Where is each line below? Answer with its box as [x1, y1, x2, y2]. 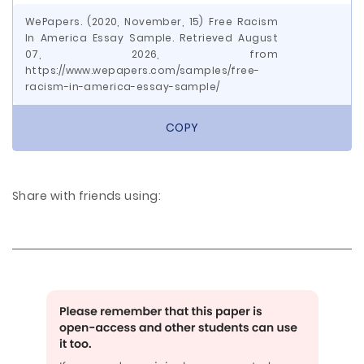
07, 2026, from [25, 47, 278, 61]
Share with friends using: [12, 188, 161, 204]
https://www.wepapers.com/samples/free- [25, 63, 260, 77]
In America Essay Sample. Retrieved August [25, 31, 278, 45]
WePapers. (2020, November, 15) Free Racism [25, 15, 278, 28]
